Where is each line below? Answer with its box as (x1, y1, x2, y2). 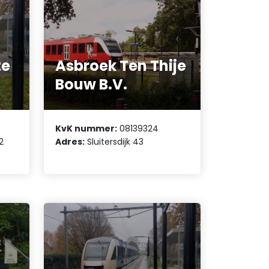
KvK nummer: (55, 122, 118, 134)
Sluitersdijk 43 (85, 135, 144, 148)
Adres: (55, 135, 85, 148)
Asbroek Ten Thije (55, 56, 187, 76)
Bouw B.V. (55, 74, 128, 95)
